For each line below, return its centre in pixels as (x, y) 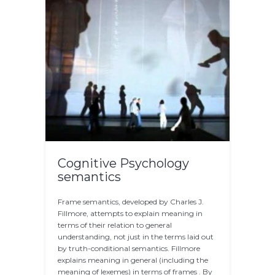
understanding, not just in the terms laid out (136, 237)
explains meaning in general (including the (133, 260)
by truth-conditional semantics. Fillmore (129, 249)
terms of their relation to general (115, 225)
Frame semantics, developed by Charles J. (131, 202)
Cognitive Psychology (123, 164)
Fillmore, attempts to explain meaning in (130, 214)
